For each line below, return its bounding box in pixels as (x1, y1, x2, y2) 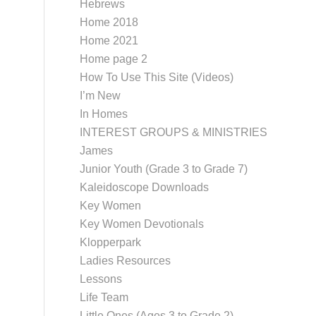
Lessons (80, 273, 123, 285)
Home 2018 (80, 16, 139, 28)
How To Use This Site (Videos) (80, 71, 234, 83)
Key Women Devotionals (80, 218, 205, 230)
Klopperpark (80, 236, 142, 248)
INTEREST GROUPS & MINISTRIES (80, 126, 268, 138)
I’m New (80, 90, 121, 102)
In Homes (80, 108, 128, 120)
